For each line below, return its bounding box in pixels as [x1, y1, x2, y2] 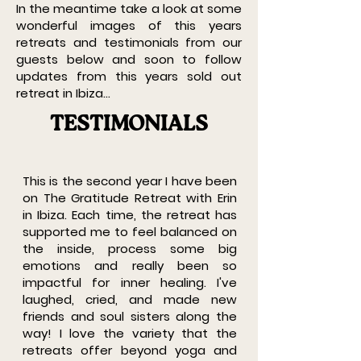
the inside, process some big [23, 240, 237, 257]
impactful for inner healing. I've [23, 274, 237, 291]
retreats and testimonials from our [16, 34, 242, 51]
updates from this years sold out [16, 68, 242, 85]
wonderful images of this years [16, 17, 242, 34]
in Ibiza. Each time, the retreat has [23, 206, 237, 223]
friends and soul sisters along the [23, 308, 237, 325]
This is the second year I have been [23, 172, 237, 189]
